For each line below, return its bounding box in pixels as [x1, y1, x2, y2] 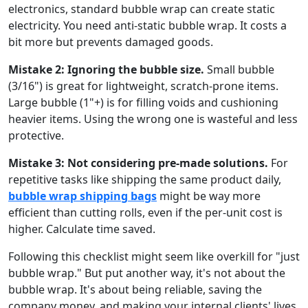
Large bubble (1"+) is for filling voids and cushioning [8, 94, 278, 110]
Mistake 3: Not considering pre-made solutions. [8, 155, 268, 170]
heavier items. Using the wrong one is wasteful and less [8, 111, 298, 126]
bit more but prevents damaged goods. [8, 34, 213, 49]
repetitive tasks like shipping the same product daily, [8, 171, 281, 187]
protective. [8, 127, 64, 143]
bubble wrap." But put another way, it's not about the [8, 265, 285, 280]
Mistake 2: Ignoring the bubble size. [8, 61, 204, 77]
